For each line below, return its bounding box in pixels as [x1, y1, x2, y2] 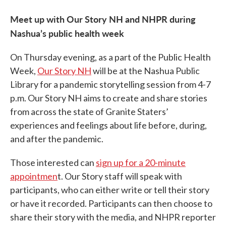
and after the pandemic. [10, 133, 103, 145]
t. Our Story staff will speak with [58, 171, 182, 182]
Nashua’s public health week [10, 27, 124, 40]
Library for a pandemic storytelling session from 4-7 [10, 79, 211, 90]
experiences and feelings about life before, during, [10, 120, 207, 131]
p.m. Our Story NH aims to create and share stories [10, 92, 207, 104]
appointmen [10, 171, 58, 182]
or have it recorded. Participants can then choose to [10, 198, 212, 209]
